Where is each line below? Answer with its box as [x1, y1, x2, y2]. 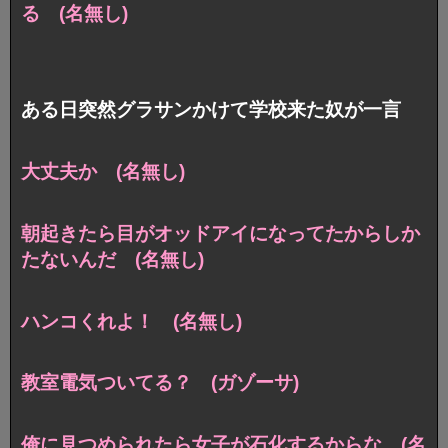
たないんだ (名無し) [21, 248, 204, 270]
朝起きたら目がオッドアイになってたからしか [21, 222, 420, 244]
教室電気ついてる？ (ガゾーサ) [21, 372, 299, 394]
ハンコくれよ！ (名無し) [21, 310, 242, 332]
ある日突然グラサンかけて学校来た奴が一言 [21, 98, 401, 120]
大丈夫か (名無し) [21, 160, 185, 182]
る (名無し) [21, 2, 128, 24]
